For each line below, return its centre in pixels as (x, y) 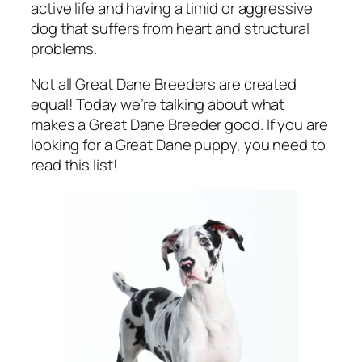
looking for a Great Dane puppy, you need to (178, 144)
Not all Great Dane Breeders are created (164, 84)
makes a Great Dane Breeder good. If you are (179, 124)
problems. (64, 49)
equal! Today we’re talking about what (158, 104)
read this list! (74, 164)
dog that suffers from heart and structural (170, 29)
